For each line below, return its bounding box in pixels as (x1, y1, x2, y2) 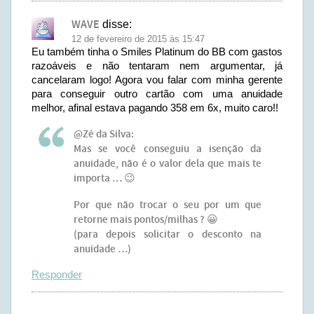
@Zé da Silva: (74, 128, 134, 142)
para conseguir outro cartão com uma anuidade (32, 88, 282, 100)
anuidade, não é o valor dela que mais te (74, 157, 261, 171)
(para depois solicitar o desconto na (74, 228, 261, 242)
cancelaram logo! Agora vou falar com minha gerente (32, 74, 282, 86)
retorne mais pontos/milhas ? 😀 (74, 213, 218, 227)
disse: (102, 18, 132, 30)
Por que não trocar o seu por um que (74, 198, 261, 212)
